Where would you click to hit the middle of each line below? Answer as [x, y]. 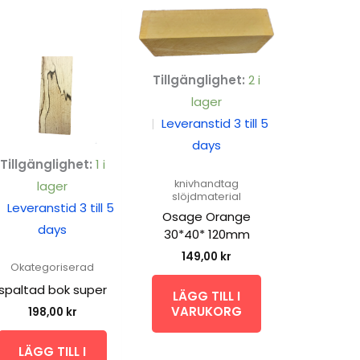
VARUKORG [207, 311]
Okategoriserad [53, 267]
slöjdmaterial [207, 196]
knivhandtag [207, 183]
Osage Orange [207, 217]
